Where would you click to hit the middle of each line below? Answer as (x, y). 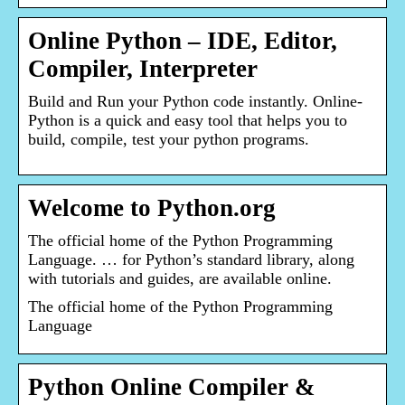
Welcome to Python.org (152, 208)
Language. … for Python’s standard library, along (191, 260)
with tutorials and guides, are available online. (180, 279)
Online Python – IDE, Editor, (183, 41)
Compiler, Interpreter (143, 69)
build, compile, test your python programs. (169, 140)
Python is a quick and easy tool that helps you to (188, 121)
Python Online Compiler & (171, 387)
